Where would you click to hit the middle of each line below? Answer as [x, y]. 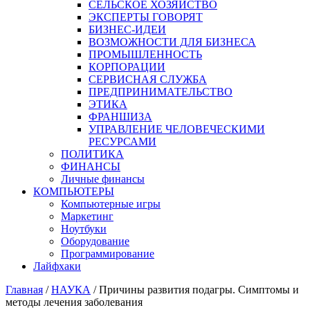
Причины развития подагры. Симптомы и [199, 289]
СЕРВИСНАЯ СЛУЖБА [148, 79]
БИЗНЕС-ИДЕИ [127, 29]
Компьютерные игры [111, 203]
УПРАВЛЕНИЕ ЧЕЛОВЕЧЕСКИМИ [177, 129]
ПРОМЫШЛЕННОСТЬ [145, 54]
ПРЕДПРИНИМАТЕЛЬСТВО [161, 91]
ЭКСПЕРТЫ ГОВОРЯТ [146, 17]
